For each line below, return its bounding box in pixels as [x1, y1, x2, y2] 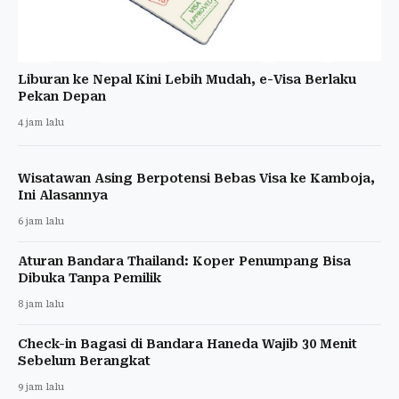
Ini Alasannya [18, 187, 108, 202]
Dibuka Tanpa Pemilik [18, 270, 161, 285]
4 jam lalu [18, 116, 64, 128]
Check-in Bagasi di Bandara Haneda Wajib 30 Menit [18, 336, 357, 351]
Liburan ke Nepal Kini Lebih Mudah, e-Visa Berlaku [18, 71, 356, 86]
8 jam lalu [18, 297, 64, 310]
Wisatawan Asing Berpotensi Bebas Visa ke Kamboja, [18, 170, 375, 185]
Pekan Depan [18, 88, 106, 103]
